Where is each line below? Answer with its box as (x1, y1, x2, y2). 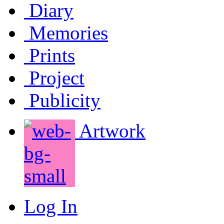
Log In (24, 195, 77, 217)
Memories (24, 22, 108, 44)
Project (24, 67, 84, 89)
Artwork (75, 120, 145, 142)
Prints (24, 44, 75, 66)
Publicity (24, 89, 100, 111)
